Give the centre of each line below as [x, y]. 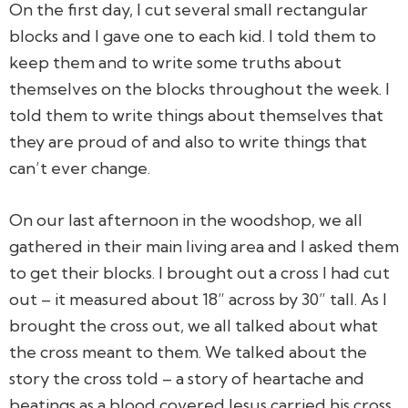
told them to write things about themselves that [196, 115]
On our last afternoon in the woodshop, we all [186, 219]
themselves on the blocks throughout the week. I [199, 88]
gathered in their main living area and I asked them [204, 246]
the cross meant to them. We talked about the [188, 352]
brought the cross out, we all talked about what [194, 325]
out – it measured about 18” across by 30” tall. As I [198, 299]
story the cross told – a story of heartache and [187, 378]
